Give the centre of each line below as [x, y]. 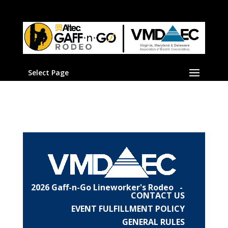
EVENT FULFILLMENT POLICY [128, 209]
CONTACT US [157, 195]
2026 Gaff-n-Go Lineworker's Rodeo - [108, 187]
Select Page [48, 73]
